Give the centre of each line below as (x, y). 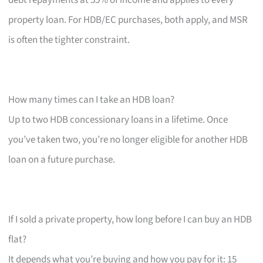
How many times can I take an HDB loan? (92, 100)
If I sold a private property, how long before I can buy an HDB (130, 219)
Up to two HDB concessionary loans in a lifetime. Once (118, 119)
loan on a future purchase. (62, 159)
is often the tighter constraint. (69, 40)
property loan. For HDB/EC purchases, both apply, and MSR (128, 20)
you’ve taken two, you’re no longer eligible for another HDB (128, 139)
